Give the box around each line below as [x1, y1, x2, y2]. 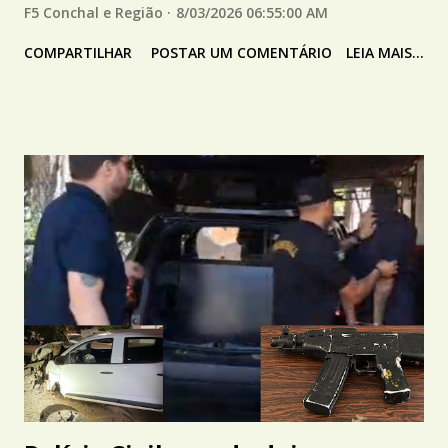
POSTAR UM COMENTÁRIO [151, 42, 332, 62]
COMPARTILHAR [24, 42, 132, 62]
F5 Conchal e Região [24, 2, 163, 22]
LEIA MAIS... [346, 42, 424, 62]
